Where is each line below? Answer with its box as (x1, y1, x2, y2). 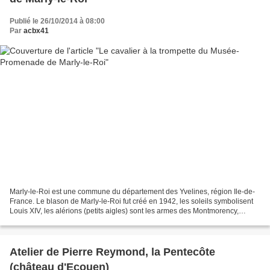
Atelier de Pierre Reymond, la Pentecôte (10, 246, 215, 259)
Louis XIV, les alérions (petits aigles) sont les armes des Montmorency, (10, 207, 239, 216)
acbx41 (24, 26, 49, 35)
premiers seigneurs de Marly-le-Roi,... (10, 216, 133, 225)
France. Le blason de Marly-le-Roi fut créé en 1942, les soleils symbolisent (10, 197, 253, 206)
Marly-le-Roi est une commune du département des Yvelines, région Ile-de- (10, 187, 255, 196)
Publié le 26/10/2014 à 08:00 (10, 16, 105, 25)
